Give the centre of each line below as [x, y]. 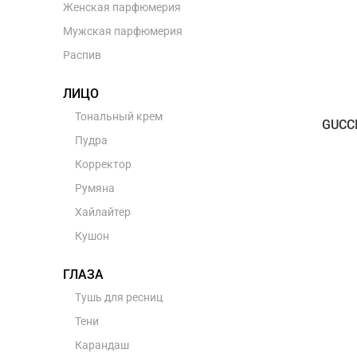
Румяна [94, 188]
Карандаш [102, 345]
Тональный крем [118, 116]
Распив [82, 55]
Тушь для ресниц [118, 297]
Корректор [103, 164]
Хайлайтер [102, 212]
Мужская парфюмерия [122, 31]
